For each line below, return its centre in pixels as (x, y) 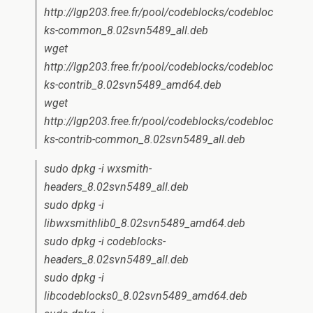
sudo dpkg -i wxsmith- (98, 169)
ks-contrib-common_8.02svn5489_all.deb (145, 139)
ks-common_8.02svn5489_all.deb (126, 30)
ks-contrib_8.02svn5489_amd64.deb (133, 85)
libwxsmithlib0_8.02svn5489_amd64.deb (145, 223)
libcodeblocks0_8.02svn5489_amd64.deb (146, 296)
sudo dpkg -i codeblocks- (105, 241)
